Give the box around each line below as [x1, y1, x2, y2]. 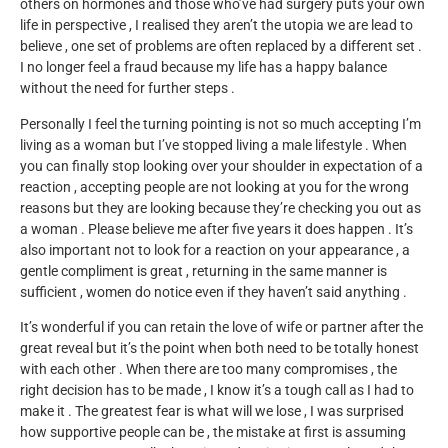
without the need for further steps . [20, 80, 235, 98]
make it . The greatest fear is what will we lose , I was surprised [20, 403, 404, 421]
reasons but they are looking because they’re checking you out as [20, 199, 421, 217]
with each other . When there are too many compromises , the [20, 361, 397, 379]
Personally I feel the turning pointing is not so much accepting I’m [20, 115, 421, 133]
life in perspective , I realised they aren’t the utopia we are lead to [20, 17, 413, 35]
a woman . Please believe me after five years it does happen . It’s [20, 220, 413, 238]
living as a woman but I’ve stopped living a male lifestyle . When [20, 136, 407, 154]
